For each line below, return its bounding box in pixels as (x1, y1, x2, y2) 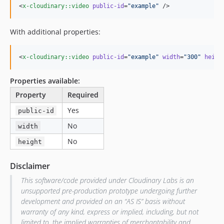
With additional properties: (10, 26, 100, 36)
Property (15, 89, 46, 99)
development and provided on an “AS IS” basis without (20, 196, 185, 206)
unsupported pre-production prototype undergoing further (20, 185, 197, 195)
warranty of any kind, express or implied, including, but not (20, 206, 198, 216)
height (18, 137, 42, 145)
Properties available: (10, 75, 80, 85)
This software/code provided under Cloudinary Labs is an (20, 175, 194, 185)
